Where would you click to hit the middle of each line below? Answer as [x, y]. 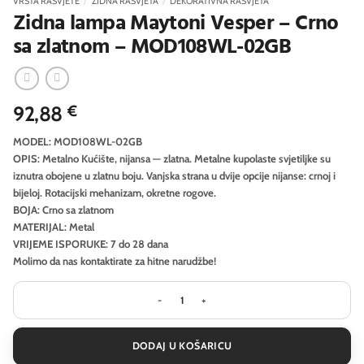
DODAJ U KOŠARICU [182, 346]
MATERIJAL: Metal [54, 226]
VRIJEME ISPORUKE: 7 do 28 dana [91, 243]
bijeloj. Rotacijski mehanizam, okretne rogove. [115, 192]
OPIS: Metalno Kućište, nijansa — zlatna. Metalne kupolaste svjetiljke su [172, 158]
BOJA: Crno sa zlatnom [63, 209]
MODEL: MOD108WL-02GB [78, 141]
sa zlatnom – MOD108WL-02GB [152, 47]
